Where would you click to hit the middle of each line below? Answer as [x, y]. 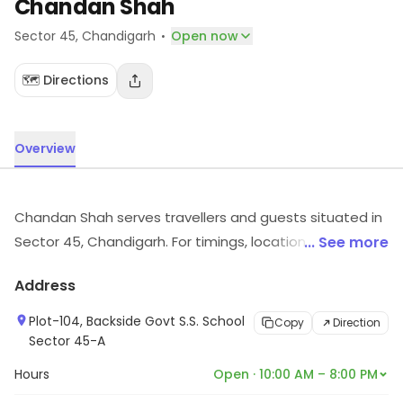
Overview [45, 148]
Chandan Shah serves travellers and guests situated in [198, 217]
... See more [346, 242]
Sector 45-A [67, 341]
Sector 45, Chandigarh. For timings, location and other [195, 242]
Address [45, 286]
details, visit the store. [88, 266]
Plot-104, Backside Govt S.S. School [137, 321]
